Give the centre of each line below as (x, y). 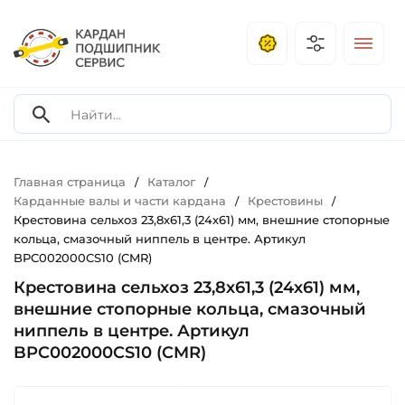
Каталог (171, 182)
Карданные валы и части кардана (120, 201)
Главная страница (70, 182)
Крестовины (285, 201)
